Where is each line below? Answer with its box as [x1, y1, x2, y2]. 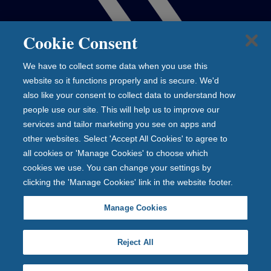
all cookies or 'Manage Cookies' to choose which [23, 148, 209, 158]
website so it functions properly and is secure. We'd [23, 76, 220, 85]
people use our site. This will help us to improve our [23, 105, 220, 114]
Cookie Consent [23, 30, 138, 55]
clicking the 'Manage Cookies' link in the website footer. [23, 177, 233, 187]
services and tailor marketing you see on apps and [23, 119, 217, 129]
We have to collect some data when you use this [23, 61, 208, 71]
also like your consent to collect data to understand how [23, 90, 236, 100]
